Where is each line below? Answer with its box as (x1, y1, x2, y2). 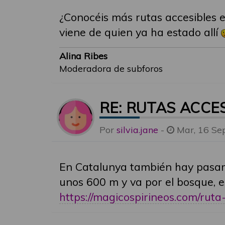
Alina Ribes (59, 50, 107, 62)
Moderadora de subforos (59, 62, 163, 74)
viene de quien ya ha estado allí (59, 25, 221, 39)
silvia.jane (117, 124, 158, 136)
